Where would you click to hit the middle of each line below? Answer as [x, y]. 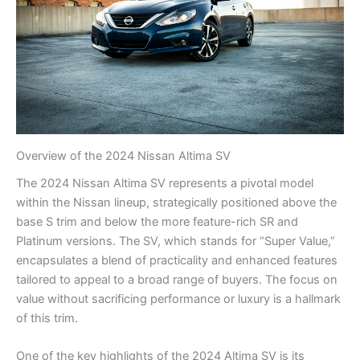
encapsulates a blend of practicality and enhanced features [177, 261]
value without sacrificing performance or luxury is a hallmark [178, 299]
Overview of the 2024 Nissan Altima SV [123, 155]
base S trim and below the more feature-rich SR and [157, 222]
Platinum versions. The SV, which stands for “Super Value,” [176, 241]
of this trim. [47, 319]
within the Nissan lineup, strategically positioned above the [176, 203]
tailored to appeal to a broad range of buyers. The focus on [177, 280]
